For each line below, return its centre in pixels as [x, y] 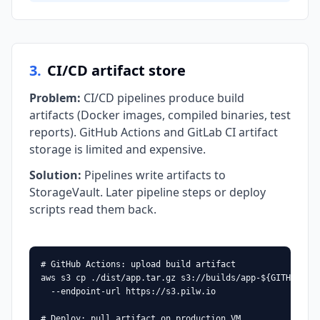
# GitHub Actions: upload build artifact [138, 264]
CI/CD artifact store [116, 70]
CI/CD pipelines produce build [164, 98]
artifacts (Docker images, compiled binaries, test [160, 115]
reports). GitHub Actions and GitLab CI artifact [154, 132]
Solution [54, 175]
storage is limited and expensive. [117, 149]
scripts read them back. [93, 209]
